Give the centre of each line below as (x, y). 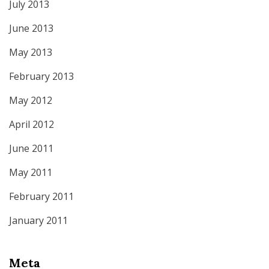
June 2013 (31, 29)
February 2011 (41, 197)
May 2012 (31, 101)
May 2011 (31, 173)
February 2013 (41, 77)
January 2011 (38, 221)
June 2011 (31, 149)
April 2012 (32, 125)
